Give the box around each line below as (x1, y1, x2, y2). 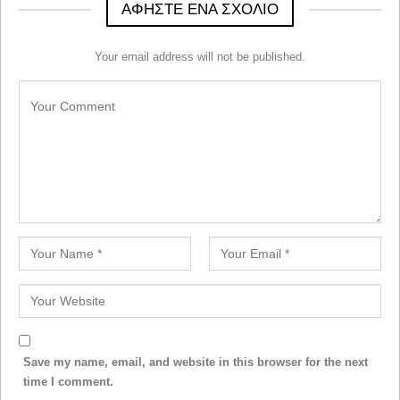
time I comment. (23, 375, 113, 389)
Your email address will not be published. (95, 50, 305, 64)
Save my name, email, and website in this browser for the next (23, 355, 368, 370)
